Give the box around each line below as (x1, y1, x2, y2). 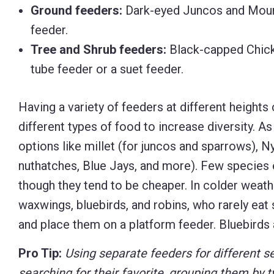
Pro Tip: (18, 246, 62, 261)
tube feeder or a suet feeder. (31, 62, 183, 76)
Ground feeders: (31, 3, 122, 18)
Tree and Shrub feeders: (31, 42, 166, 57)
